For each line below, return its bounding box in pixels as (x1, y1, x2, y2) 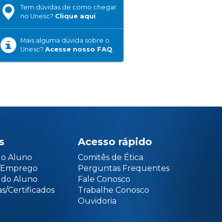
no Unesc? (20, 12, 55, 20)
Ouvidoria (77, 196, 116, 206)
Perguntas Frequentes (77, 164, 169, 173)
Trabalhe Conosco (77, 185, 149, 195)
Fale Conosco (77, 174, 130, 184)
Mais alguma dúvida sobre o (20, 37, 110, 44)
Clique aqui (55, 12, 96, 20)
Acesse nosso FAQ (45, 46, 112, 53)
